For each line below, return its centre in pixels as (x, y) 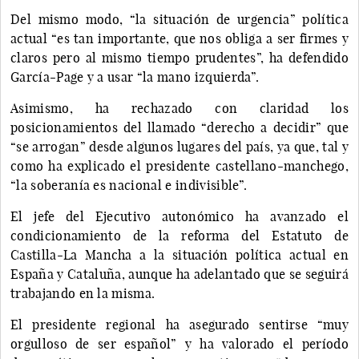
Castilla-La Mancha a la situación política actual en (179, 254)
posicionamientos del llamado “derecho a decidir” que (179, 127)
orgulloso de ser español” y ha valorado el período (179, 343)
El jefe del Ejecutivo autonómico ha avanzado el (179, 216)
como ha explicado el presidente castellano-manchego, (179, 165)
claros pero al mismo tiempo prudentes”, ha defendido (179, 57)
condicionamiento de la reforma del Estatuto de (179, 235)
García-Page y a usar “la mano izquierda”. (135, 77)
